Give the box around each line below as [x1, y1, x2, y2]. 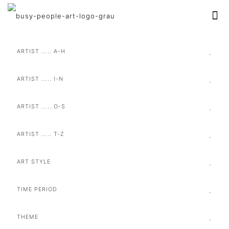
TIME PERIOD [17, 186, 57, 193]
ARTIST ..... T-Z [17, 131, 64, 138]
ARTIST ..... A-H [17, 48, 65, 55]
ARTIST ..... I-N [17, 76, 63, 82]
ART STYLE [17, 158, 51, 165]
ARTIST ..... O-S [17, 103, 65, 110]
